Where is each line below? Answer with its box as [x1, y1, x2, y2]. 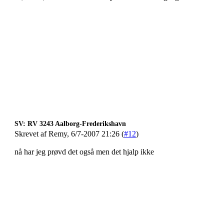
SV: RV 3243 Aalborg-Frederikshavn [14, 120, 126, 127]
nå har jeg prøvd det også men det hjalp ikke [14, 147, 154, 156]
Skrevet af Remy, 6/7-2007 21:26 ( [14, 129, 124, 138]
